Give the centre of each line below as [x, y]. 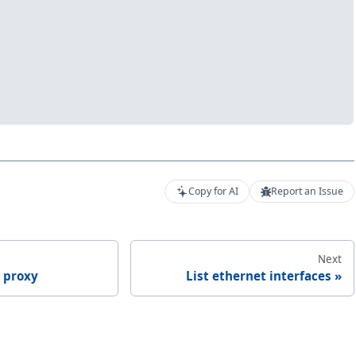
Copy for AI [214, 192]
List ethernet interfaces [258, 275]
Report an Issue [307, 192]
